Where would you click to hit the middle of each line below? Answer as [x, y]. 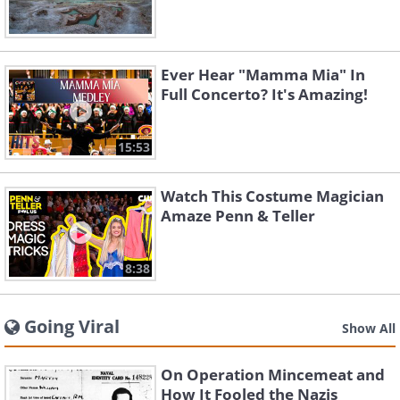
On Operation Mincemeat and [273, 375]
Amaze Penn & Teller [238, 216]
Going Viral [72, 326]
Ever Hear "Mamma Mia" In [263, 75]
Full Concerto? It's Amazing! [264, 94]
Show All [369, 328]
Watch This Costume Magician [272, 196]
